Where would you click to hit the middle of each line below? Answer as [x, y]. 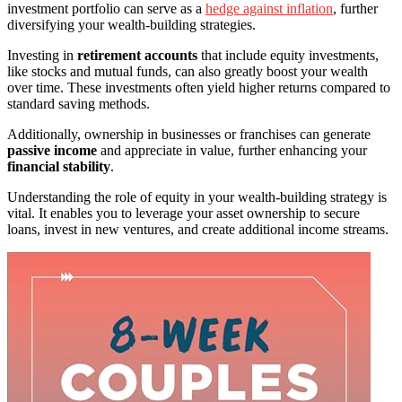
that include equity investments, [288, 55]
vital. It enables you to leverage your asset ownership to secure [184, 213]
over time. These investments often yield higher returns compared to [199, 87]
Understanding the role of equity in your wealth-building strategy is [197, 197]
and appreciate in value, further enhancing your [232, 150]
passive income [52, 150]
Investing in [42, 55]
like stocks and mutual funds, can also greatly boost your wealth [188, 71]
